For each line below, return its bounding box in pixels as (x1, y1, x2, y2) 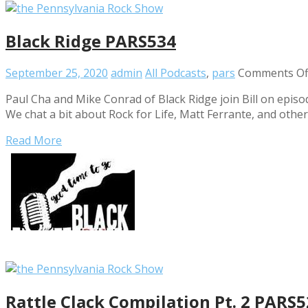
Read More (5, 133, 62, 148)
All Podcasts (145, 65, 206, 81)
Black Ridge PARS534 (5, 29, 176, 52)
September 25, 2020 (5, 65, 108, 81)
